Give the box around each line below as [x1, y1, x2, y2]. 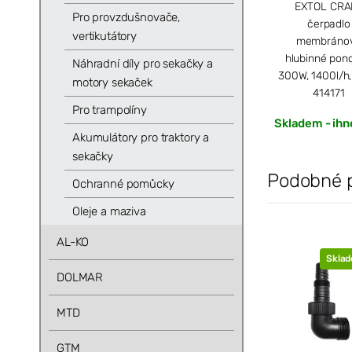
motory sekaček [71, 75, 152, 90]
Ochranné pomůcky [71, 176, 174, 191]
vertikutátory [71, 28, 137, 43]
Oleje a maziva [71, 203, 146, 218]
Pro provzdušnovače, [71, 9, 181, 24]
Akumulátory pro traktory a [71, 130, 210, 145]
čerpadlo [307, 17, 350, 31]
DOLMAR [56, 269, 104, 284]
